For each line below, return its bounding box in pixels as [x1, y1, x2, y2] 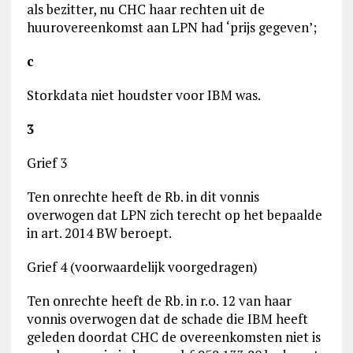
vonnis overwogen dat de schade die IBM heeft [26, 310, 308, 328]
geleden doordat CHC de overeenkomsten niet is [26, 328, 321, 346]
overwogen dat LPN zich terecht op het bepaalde [26, 206, 322, 224]
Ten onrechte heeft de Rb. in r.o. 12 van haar [26, 292, 292, 310]
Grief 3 [26, 154, 67, 172]
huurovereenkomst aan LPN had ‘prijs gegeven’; [26, 18, 317, 36]
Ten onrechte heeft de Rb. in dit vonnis [26, 188, 259, 206]
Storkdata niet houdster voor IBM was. [26, 86, 261, 104]
